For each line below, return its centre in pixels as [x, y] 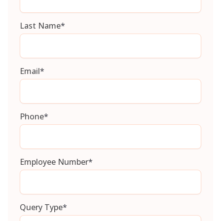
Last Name [40, 26]
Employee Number [54, 162]
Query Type [41, 207]
